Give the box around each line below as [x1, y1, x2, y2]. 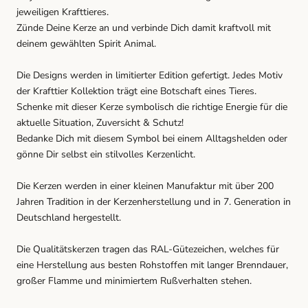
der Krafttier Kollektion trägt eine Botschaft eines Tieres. [16, 85, 256, 98]
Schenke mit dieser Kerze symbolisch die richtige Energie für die [16, 100, 287, 114]
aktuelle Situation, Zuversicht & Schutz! [16, 116, 184, 130]
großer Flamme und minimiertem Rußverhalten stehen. [16, 274, 252, 288]
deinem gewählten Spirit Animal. [16, 37, 156, 51]
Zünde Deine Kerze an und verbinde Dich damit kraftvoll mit [16, 21, 271, 35]
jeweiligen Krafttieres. [16, 5, 109, 19]
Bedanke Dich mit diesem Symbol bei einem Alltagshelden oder [16, 132, 287, 146]
